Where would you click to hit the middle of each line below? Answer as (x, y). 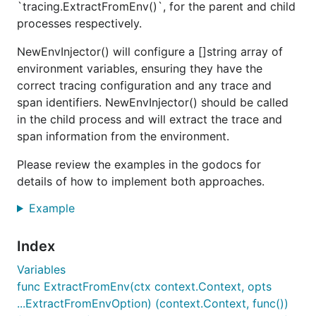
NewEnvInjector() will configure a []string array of (150, 51)
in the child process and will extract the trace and (150, 119)
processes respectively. (79, 23)
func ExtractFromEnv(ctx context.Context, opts (144, 286)
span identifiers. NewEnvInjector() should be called (153, 102)
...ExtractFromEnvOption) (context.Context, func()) (153, 303)
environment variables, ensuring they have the (140, 68)
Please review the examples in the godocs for (139, 164)
